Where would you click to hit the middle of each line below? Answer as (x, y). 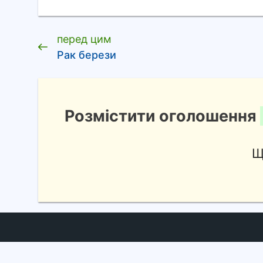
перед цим (84, 39)
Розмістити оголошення (162, 116)
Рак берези (87, 55)
